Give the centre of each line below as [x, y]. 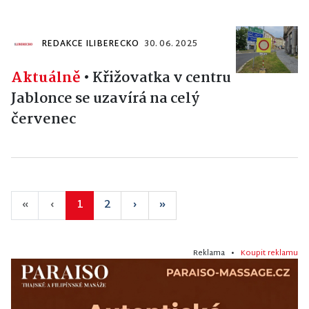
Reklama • [217, 253]
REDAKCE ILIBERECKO [90, 44]
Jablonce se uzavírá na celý [105, 99]
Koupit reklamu [269, 253]
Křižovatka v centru [162, 78]
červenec [43, 120]
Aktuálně [46, 78]
